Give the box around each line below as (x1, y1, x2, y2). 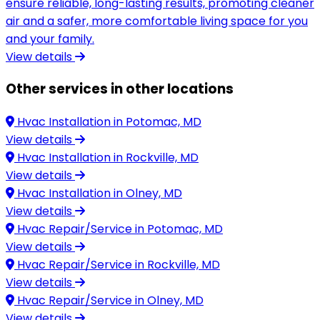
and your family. (6, 30, 94, 47)
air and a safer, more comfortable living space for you (6, 12, 308, 29)
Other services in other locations (6, 79, 234, 99)
